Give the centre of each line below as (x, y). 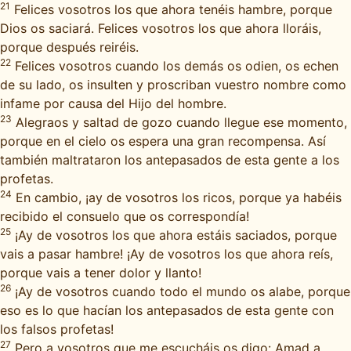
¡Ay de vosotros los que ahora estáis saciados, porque (174, 235)
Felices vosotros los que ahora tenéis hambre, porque (171, 9)
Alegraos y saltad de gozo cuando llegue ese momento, (179, 122)
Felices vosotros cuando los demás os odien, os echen (175, 66)
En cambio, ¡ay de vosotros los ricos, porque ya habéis (177, 197)
